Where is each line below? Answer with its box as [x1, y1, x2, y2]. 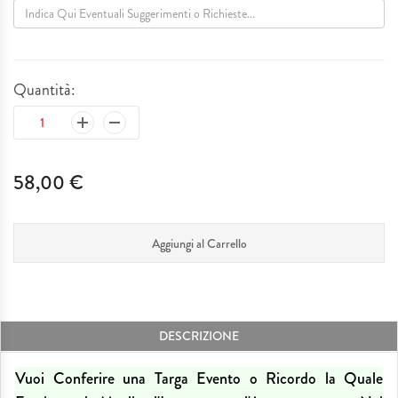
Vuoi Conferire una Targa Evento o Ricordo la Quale [15, 367, 383, 391]
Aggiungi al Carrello [151, 234, 247, 252]
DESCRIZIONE [159, 327, 239, 346]
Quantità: [13, 78, 76, 102]
